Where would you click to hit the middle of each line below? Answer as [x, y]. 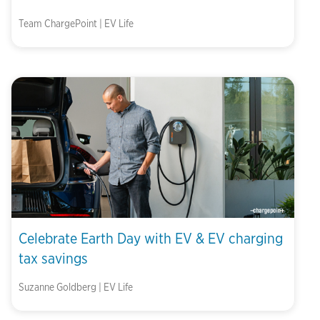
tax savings [53, 259]
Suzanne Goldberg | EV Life [76, 287]
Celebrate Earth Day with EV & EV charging [151, 239]
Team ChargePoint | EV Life [76, 24]
